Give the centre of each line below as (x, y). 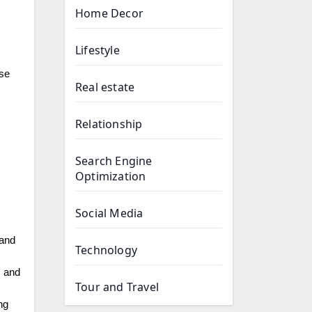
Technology (106, 250)
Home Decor (109, 13)
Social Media (109, 213)
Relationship (109, 124)
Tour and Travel (117, 287)
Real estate (105, 87)
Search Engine (114, 161)
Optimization (111, 176)
